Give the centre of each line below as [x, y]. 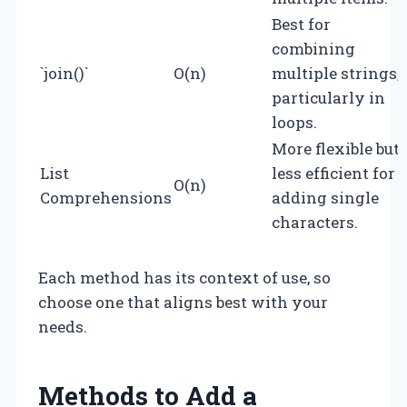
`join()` [64, 73]
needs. [63, 326]
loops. [294, 122]
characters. [315, 222]
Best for [301, 24]
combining [313, 48]
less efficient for [333, 173]
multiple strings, [336, 73]
